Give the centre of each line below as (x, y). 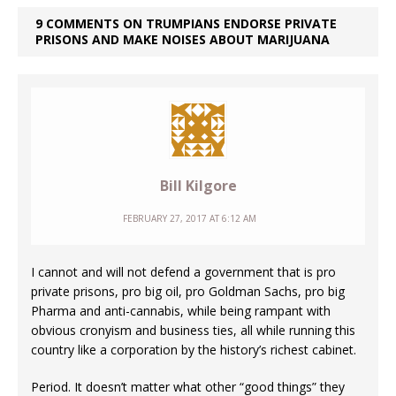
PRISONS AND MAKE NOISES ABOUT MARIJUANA (183, 40)
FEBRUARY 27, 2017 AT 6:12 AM (189, 219)
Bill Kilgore (198, 186)
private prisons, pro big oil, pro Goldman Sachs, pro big (188, 292)
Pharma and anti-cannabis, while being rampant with (181, 311)
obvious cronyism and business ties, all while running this (193, 331)
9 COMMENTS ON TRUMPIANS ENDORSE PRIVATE (186, 24)
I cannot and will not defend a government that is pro (183, 272)
